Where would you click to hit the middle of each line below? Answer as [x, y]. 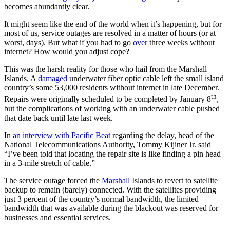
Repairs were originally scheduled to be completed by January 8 [108, 99]
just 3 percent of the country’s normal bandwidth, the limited [101, 199]
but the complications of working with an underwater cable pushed [112, 108]
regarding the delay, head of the [162, 135]
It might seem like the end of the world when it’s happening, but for [113, 24]
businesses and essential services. [57, 217]
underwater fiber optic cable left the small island [146, 79]
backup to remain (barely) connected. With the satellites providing [110, 189]
